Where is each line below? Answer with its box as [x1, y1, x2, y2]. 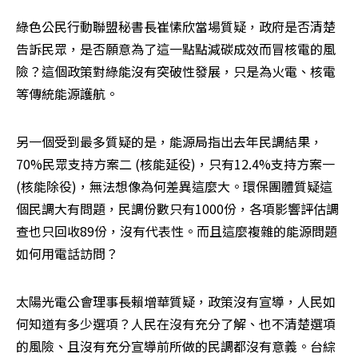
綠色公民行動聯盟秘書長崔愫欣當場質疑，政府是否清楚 [16, 16, 336, 36]
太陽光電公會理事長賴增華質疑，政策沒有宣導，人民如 [16, 291, 336, 311]
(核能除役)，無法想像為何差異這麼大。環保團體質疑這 [16, 176, 332, 196]
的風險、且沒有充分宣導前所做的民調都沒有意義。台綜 [16, 336, 336, 356]
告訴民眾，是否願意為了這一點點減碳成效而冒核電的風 [16, 38, 336, 58]
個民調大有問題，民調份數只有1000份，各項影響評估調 [16, 198, 339, 218]
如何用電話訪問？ [16, 243, 118, 263]
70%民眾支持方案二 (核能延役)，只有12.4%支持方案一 [16, 153, 335, 173]
